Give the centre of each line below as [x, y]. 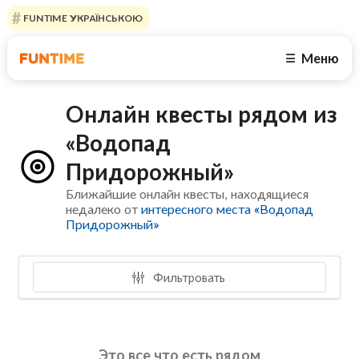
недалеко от [104, 209]
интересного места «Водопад [228, 209]
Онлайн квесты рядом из [202, 114]
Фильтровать [188, 277]
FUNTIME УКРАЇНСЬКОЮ [81, 18]
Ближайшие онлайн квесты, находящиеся [188, 194]
